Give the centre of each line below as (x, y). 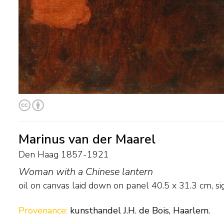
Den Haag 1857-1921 (64, 154)
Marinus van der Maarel (87, 139)
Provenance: (44, 211)
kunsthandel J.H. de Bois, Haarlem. (140, 211)
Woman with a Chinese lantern (86, 171)
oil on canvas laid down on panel (84, 185)
